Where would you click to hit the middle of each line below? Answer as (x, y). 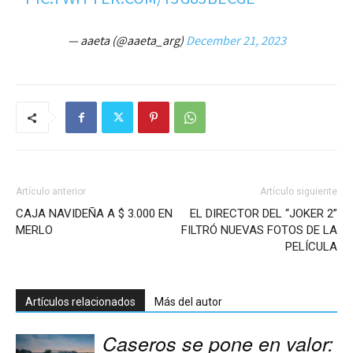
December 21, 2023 (236, 41)
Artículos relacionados (80, 302)
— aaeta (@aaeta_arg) (126, 41)
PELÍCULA (311, 247)
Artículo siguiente (299, 192)
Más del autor (188, 302)
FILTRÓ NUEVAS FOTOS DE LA (259, 230)
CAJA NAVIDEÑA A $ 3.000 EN (94, 214)
